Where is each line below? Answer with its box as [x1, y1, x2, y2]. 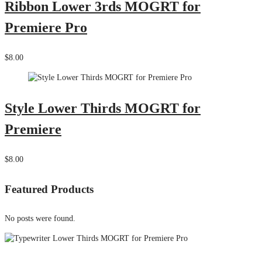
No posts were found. [5, 213, 75, 223]
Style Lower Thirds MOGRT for [5, 101, 201, 116]
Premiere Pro [5, 20, 87, 36]
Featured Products [5, 182, 94, 195]
